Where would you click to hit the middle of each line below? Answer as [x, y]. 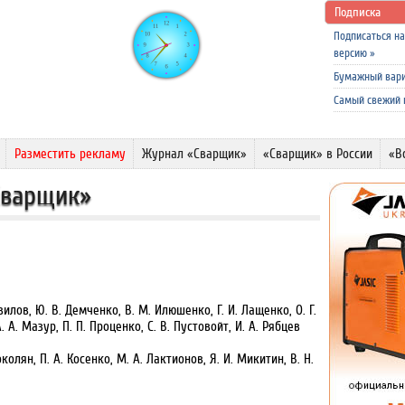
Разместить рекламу [70, 154]
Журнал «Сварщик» [194, 154]
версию [352, 53]
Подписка [358, 12]
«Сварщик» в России [318, 154]
